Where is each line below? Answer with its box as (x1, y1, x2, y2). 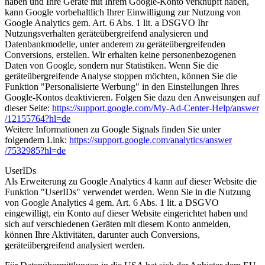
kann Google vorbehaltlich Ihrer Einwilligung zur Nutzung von (5, 7, 241, 17)
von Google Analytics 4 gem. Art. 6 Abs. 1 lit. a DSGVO (5, 197, 219, 208)
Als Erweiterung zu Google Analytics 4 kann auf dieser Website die (5, 176, 257, 186)
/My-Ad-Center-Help (151, 102, 230, 113)
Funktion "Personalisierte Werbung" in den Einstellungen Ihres (5, 81, 239, 92)
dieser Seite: (5, 102, 52, 113)
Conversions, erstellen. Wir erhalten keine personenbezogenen (5, 49, 236, 60)
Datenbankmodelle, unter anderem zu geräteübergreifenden (5, 38, 225, 49)
